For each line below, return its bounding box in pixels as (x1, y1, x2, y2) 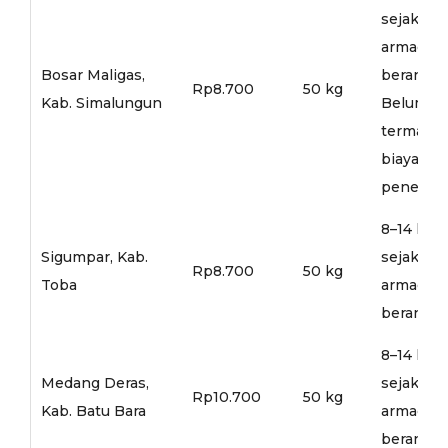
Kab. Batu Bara (40, 401, 146, 420)
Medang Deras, (40, 373, 149, 392)
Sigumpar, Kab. (40, 247, 148, 266)
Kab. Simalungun (40, 93, 162, 112)
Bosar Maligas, (40, 65, 145, 84)
